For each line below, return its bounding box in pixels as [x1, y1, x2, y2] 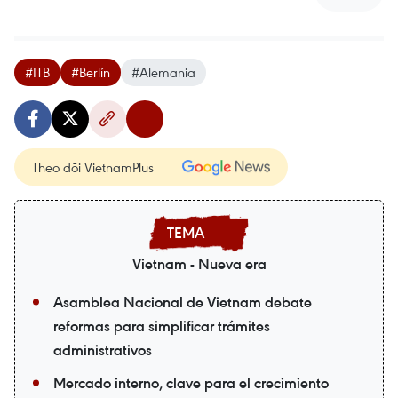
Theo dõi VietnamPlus [32, 158, 154, 177]
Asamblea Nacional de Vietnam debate [53, 292, 312, 313]
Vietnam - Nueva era [131, 254, 267, 275]
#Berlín [71, 63, 110, 82]
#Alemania [131, 63, 195, 82]
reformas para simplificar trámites [53, 316, 270, 337]
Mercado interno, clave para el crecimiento [53, 373, 329, 394]
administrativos [53, 340, 152, 361]
